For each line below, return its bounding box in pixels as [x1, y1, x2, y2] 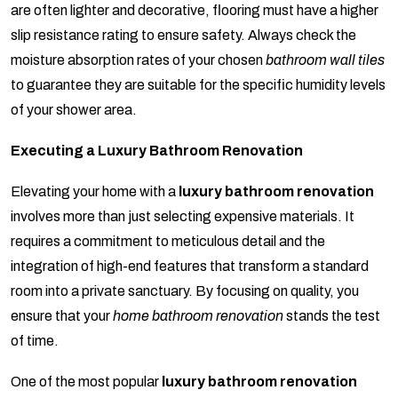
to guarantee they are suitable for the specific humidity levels [11, 77, 386, 93]
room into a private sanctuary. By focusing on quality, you [11, 283, 359, 299]
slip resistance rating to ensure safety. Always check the [11, 28, 356, 44]
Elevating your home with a [11, 184, 179, 200]
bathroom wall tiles [266, 52, 385, 68]
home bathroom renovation [113, 308, 283, 324]
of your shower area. [11, 102, 137, 118]
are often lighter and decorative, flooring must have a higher [11, 3, 378, 19]
